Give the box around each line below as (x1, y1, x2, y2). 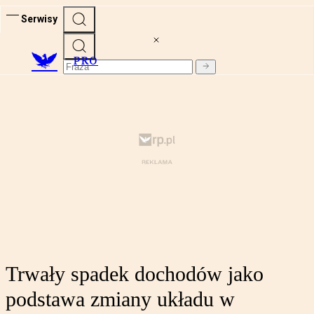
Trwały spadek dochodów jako (6, 262, 264, 286)
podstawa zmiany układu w (6, 287, 235, 311)
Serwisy (21, 13, 57, 25)
